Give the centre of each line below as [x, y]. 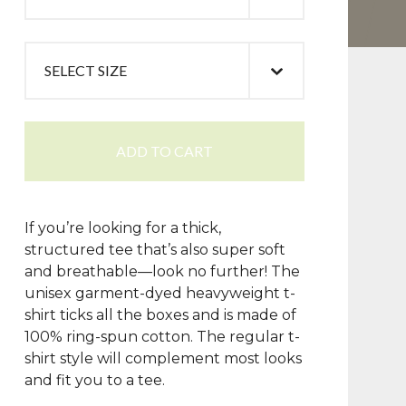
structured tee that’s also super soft [155, 250]
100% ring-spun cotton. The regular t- [162, 337]
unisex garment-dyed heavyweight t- [159, 293]
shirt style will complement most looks [163, 358]
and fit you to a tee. [94, 380]
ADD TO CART [164, 151]
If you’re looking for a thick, [122, 228]
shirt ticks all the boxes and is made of [160, 315]
